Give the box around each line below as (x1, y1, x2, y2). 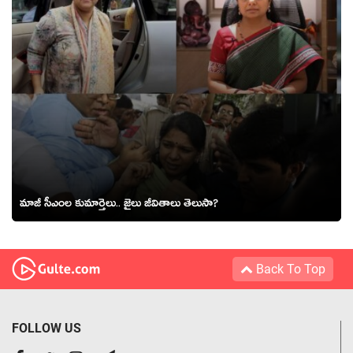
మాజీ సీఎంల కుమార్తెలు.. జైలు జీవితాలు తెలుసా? (20, 195, 218, 216)
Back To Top (253, 261, 325, 277)
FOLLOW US (12, 320, 81, 336)
